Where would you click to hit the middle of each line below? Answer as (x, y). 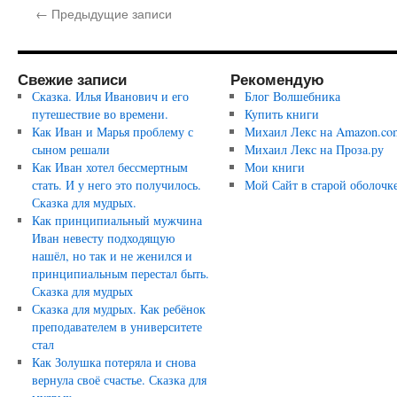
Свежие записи (72, 79)
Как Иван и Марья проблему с (112, 132)
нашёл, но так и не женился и (112, 256)
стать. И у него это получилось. (116, 185)
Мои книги (274, 167)
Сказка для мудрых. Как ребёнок (118, 309)
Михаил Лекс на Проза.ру (314, 149)
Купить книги (281, 114)
